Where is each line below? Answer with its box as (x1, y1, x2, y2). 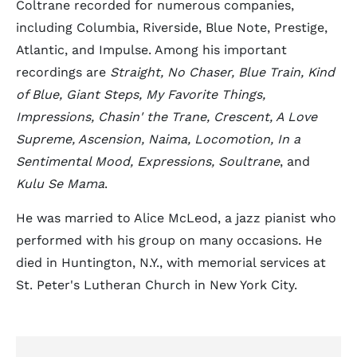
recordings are (16, 65, 110, 80)
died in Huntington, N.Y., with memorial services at (16, 255, 326, 270)
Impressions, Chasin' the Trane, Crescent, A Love (16, 109, 317, 124)
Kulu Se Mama (16, 176, 104, 191)
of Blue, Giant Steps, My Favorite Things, (16, 87, 265, 102)
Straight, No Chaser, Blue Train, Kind (110, 65, 335, 80)
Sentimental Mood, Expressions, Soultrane (16, 154, 280, 169)
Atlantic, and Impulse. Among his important (16, 42, 287, 57)
